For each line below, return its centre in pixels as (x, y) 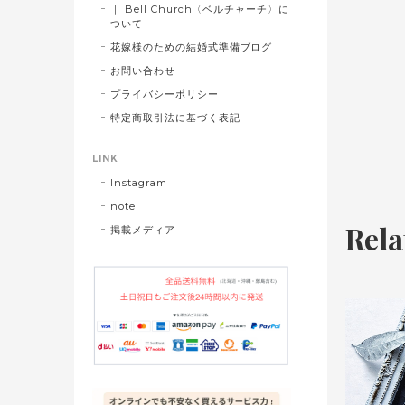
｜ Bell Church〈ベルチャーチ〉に (200, 9)
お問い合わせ (143, 70)
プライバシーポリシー (165, 94)
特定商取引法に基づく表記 (175, 117)
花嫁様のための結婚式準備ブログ (192, 47)
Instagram (139, 182)
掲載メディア (143, 229)
